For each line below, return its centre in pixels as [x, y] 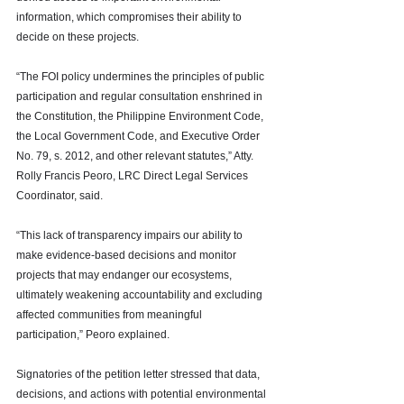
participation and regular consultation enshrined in [141, 96]
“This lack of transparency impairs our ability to [131, 235]
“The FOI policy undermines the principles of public [142, 77]
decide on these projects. [79, 37]
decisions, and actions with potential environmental [142, 394]
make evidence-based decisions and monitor [128, 255]
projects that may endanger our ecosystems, [125, 275]
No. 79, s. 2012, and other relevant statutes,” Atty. [136, 156]
